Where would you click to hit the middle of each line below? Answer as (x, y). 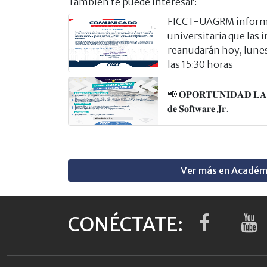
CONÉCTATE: (125, 224)
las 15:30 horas (200, 64)
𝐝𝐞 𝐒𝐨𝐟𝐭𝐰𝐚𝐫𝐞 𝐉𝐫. (198, 108)
